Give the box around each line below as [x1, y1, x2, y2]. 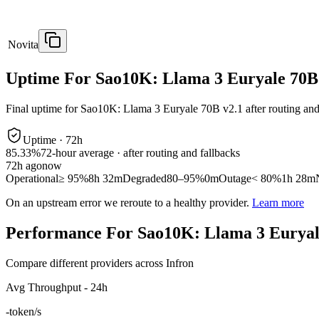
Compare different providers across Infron [6, 256, 194, 269]
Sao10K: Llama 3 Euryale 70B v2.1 [80, 103, 243, 115]
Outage [219, 172, 251, 185]
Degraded [122, 172, 167, 185]
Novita [8, 38, 38, 51]
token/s [9, 305, 41, 318]
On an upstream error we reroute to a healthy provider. [6, 197, 249, 209]
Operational [6, 172, 58, 185]
